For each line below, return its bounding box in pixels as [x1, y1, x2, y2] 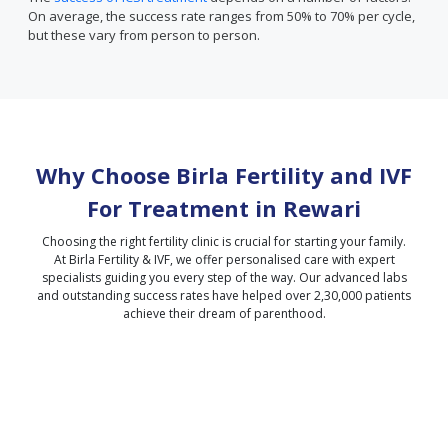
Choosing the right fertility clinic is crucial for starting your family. [42, 233, 406, 250]
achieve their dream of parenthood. [122, 305, 326, 322]
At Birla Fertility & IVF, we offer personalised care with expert [53, 251, 395, 268]
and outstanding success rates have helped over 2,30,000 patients [37, 287, 411, 304]
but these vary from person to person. [28, 26, 260, 44]
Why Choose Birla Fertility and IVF [36, 160, 412, 190]
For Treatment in [87, 193, 277, 223]
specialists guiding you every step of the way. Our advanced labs [41, 269, 407, 286]
